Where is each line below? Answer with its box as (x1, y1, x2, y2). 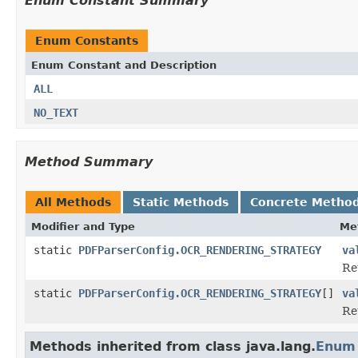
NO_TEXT (34, 105, 78, 119)
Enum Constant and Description (31, 58, 217, 71)
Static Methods (133, 195, 229, 209)
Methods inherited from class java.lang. (30, 338, 316, 354)
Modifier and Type (31, 220, 135, 233)
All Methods (35, 195, 111, 209)
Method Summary (25, 153, 153, 169)
